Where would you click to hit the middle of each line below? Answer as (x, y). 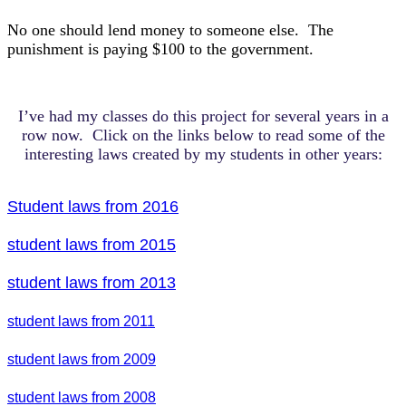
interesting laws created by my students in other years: (203, 154)
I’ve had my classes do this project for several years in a (203, 116)
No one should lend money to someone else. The (170, 30)
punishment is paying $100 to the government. (160, 49)
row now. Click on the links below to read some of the (203, 135)
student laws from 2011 (81, 321)
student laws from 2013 (92, 283)
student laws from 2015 (92, 245)
